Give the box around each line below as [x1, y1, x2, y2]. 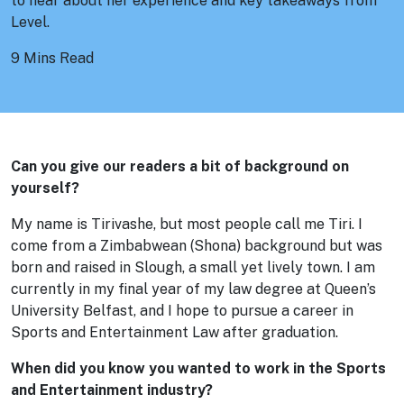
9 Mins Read [11, 50, 94, 67]
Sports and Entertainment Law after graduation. [11, 324, 338, 341]
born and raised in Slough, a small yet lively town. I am [11, 259, 375, 276]
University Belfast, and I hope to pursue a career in [11, 302, 353, 319]
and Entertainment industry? [11, 381, 213, 399]
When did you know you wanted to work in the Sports [11, 360, 386, 377]
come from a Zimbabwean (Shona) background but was [11, 237, 382, 254]
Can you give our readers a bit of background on [11, 158, 349, 175]
